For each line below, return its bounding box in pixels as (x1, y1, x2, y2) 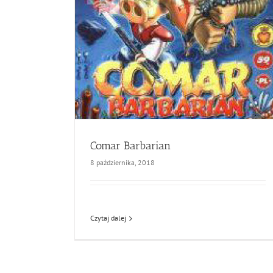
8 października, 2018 (90, 158, 155, 167)
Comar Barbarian (90, 139, 171, 152)
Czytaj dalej (90, 213, 126, 222)
